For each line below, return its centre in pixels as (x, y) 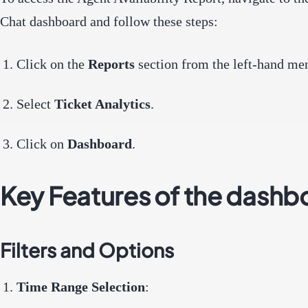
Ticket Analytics (102, 103)
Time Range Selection (81, 286)
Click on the (52, 64)
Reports (111, 64)
